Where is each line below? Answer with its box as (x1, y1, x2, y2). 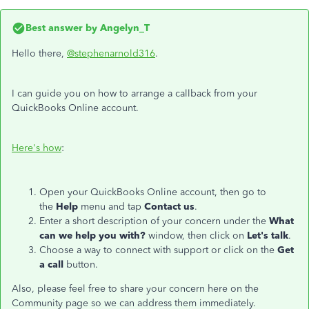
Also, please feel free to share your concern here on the (12, 283, 259, 295)
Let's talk (247, 230, 288, 241)
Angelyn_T (97, 22, 150, 34)
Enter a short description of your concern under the (39, 215, 269, 227)
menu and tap (78, 201, 144, 212)
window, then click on (146, 230, 247, 241)
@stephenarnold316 (67, 48, 155, 59)
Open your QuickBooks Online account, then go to (39, 186, 266, 198)
